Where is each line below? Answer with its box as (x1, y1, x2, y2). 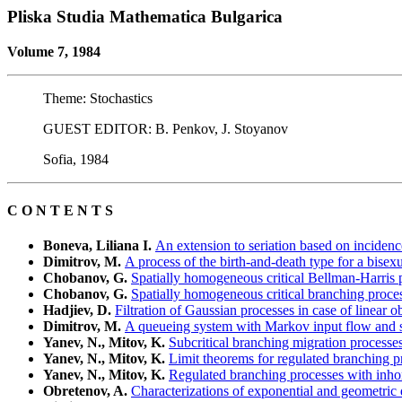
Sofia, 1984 (43, 151, 109, 167)
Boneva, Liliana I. (43, 238, 155, 254)
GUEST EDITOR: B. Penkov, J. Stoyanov (43, 120, 288, 136)
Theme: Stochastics (43, 90, 153, 106)
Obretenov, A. (43, 383, 131, 399)
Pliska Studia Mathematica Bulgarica (7, 7, 283, 26)
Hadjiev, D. (43, 302, 115, 319)
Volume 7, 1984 (7, 43, 100, 59)
